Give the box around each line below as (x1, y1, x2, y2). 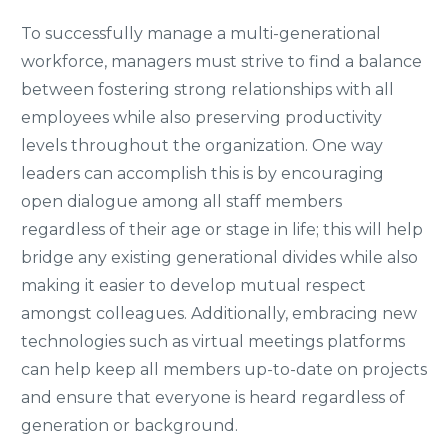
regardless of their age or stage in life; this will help (21, 219, 423, 239)
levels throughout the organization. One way (21, 135, 383, 155)
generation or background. (21, 415, 238, 435)
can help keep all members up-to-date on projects (21, 359, 427, 379)
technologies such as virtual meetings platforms (21, 331, 405, 351)
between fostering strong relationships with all (21, 79, 394, 99)
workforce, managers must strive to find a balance (21, 51, 422, 71)
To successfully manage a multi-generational (21, 23, 381, 43)
